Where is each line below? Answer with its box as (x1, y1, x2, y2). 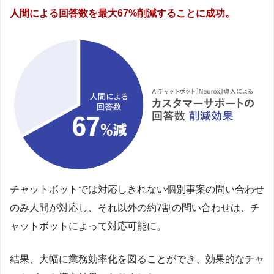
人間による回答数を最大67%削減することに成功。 (10, 7, 235, 18)
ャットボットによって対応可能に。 (10, 220, 166, 231)
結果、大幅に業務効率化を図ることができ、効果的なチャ (10, 253, 264, 264)
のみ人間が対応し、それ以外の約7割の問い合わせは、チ (10, 202, 260, 213)
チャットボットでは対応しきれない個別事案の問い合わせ (10, 183, 264, 194)
